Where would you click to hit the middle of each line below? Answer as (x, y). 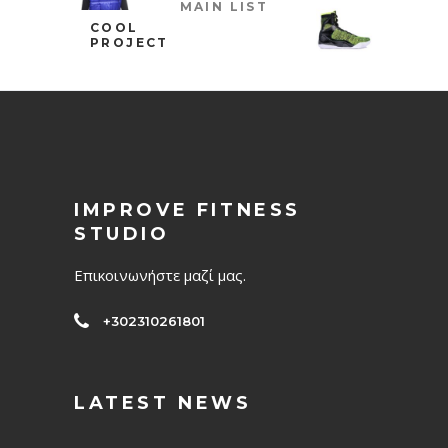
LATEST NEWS (163, 403)
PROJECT (129, 43)
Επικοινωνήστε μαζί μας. (160, 275)
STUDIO (122, 234)
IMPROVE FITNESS (188, 210)
